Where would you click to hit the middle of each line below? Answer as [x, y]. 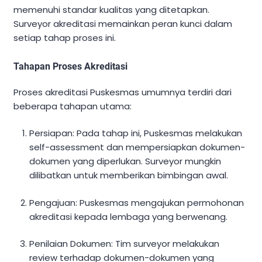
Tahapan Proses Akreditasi [70, 66]
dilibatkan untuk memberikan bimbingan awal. [129, 175]
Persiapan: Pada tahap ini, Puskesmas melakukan [136, 133]
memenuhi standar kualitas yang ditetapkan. [111, 9]
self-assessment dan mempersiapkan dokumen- [137, 147]
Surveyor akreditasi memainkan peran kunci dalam [123, 23]
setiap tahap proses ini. [65, 37]
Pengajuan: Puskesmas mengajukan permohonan [137, 202]
